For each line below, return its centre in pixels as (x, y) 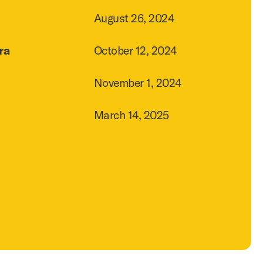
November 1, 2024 (137, 82)
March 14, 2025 (131, 114)
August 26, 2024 (134, 18)
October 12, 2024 (135, 50)
